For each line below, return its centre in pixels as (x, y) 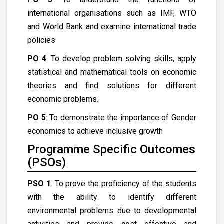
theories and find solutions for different (112, 86)
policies (41, 40)
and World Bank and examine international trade (112, 27)
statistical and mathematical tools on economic (112, 72)
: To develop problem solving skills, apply (121, 59)
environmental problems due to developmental (112, 211)
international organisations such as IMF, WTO (112, 13)
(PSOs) (47, 162)
